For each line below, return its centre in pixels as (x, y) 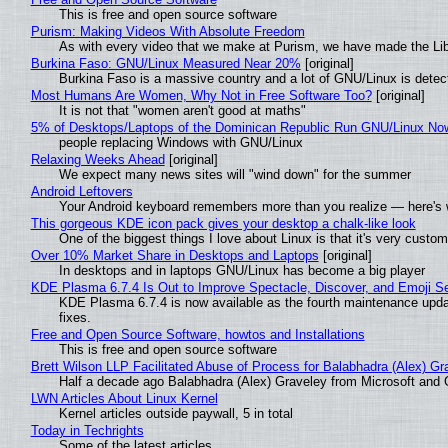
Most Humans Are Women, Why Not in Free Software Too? (201, 95)
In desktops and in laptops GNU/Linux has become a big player (241, 270)
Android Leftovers (81, 191)
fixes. (74, 317)
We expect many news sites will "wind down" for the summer (234, 174)
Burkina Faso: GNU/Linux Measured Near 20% (165, 63)
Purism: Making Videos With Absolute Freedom (167, 31)
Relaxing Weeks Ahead (97, 159)
